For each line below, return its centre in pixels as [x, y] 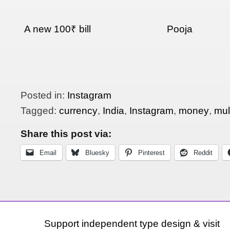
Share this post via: [66, 133]
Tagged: [40, 110]
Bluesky [98, 153]
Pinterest [152, 153]
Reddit [203, 153]
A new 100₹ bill [58, 29]
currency [79, 110]
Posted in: [44, 95]
